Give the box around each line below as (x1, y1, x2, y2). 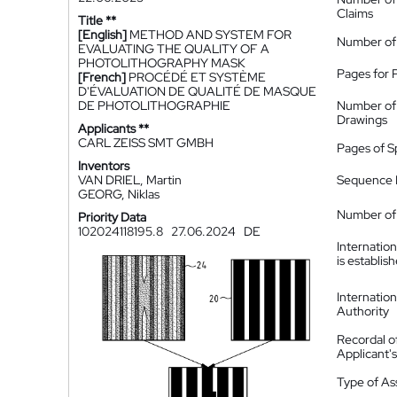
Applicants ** (78, 121, 149, 136)
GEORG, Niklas (78, 186, 160, 202)
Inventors (78, 158, 129, 174)
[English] (78, 27, 127, 43)
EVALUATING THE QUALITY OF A (78, 41, 269, 57)
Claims (337, 5, 373, 21)
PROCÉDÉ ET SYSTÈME (128, 69, 266, 85)
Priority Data (78, 209, 146, 225)
